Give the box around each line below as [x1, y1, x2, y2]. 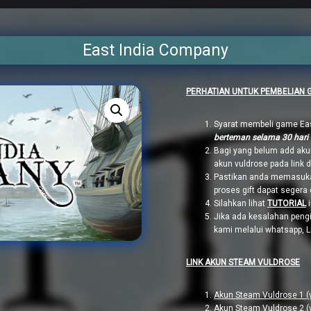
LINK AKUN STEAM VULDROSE [186, 258, 300, 267]
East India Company [83, 41, 228, 60]
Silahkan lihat [214, 199, 267, 208]
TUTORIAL [267, 199, 306, 208]
